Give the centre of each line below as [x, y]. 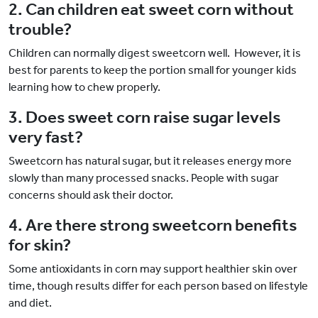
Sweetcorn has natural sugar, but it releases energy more [150, 161]
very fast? [46, 137]
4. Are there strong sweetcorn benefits [153, 225]
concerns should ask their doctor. [91, 195]
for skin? [40, 245]
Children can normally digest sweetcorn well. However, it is [155, 53]
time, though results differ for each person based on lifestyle [158, 286]
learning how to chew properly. [84, 87]
